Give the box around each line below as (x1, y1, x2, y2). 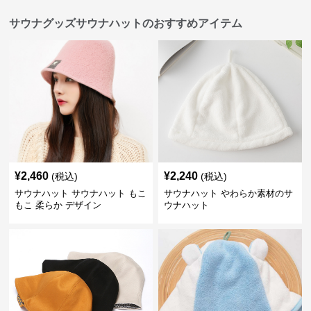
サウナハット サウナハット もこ (15, 188, 147, 199)
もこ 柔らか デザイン (15, 200, 102, 210)
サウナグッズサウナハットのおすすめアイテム (9, 17, 243, 29)
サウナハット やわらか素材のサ (163, 188, 293, 199)
